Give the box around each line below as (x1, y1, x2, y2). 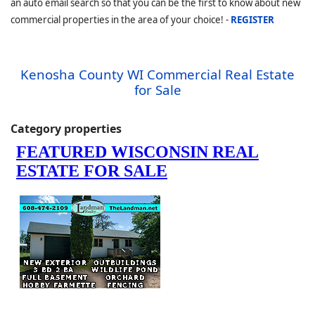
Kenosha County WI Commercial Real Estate (20, 65, 295, 83)
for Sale (134, 80, 181, 98)
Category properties (11, 120, 122, 136)
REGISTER (231, 13, 274, 26)
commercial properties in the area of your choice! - (11, 13, 231, 26)
